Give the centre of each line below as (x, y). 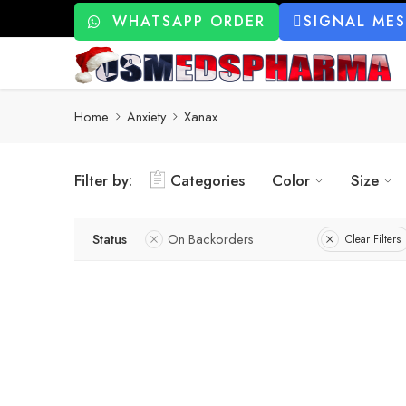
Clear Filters (373, 239)
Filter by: (103, 180)
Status (110, 239)
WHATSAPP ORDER (189, 21)
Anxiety (146, 116)
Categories (208, 180)
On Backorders (211, 239)
